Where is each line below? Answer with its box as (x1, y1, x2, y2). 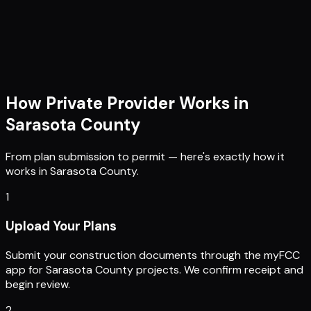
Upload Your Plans (6, 217, 117, 235)
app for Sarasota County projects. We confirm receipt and (6, 262, 303, 277)
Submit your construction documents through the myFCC (6, 247, 300, 262)
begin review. (6, 276, 70, 292)
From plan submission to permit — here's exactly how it (6, 149, 285, 165)
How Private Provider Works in (6, 92, 249, 115)
